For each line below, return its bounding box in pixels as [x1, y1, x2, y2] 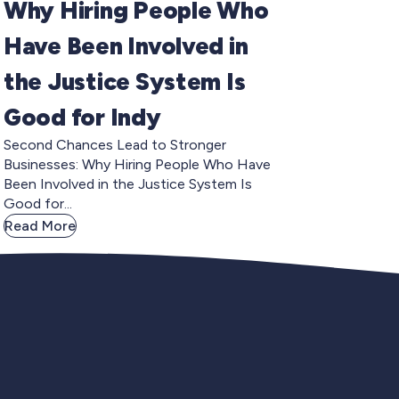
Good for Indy [4, 102, 167, 132]
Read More [4, 216, 76, 234]
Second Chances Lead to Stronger [4, 135, 226, 153]
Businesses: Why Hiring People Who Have [4, 155, 271, 173]
